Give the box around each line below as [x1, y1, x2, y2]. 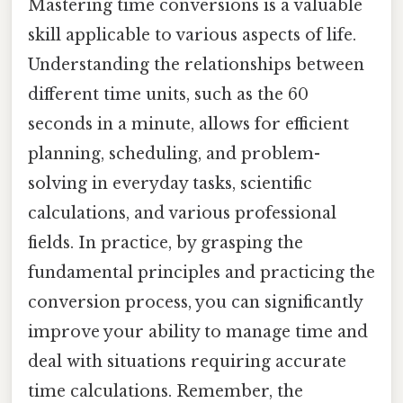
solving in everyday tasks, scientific [28, 174, 312, 194]
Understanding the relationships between [28, 55, 364, 76]
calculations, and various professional [28, 203, 336, 224]
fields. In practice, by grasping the [28, 233, 303, 254]
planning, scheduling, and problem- [28, 144, 320, 165]
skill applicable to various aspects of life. [28, 25, 356, 46]
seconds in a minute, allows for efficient [28, 114, 349, 135]
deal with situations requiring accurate [28, 352, 346, 372]
